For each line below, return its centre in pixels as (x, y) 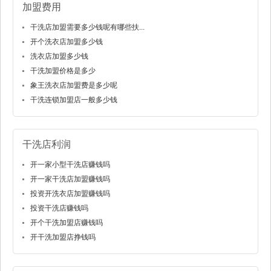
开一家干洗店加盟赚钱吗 (70, 179)
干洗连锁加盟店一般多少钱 (74, 100)
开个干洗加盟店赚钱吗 (67, 223)
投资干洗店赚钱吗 (59, 208)
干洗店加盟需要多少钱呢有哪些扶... (87, 28)
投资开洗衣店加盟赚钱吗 (70, 194)
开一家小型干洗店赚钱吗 (70, 165)
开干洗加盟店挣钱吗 (63, 237)
